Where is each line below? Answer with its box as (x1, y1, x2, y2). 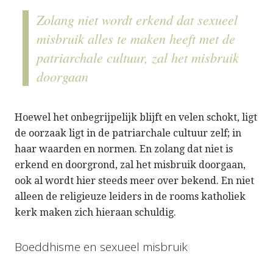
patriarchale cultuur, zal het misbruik (37, 48, 239, 66)
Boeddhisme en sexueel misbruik (15, 238, 188, 255)
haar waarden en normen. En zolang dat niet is (15, 143, 233, 155)
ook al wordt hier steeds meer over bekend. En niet (15, 174, 254, 186)
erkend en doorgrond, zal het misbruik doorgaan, (15, 158, 246, 171)
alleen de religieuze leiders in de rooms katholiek (15, 190, 246, 202)
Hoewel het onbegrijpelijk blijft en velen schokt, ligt (15, 111, 257, 123)
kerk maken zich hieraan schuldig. (15, 206, 176, 218)
